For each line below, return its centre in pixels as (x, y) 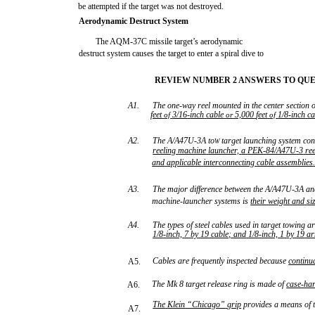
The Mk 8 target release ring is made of (219, 284)
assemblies (295, 162)
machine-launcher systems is (201, 201)
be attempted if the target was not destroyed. (151, 6)
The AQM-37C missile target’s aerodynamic (169, 41)
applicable (184, 162)
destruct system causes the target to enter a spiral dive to (172, 53)
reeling (165, 150)
